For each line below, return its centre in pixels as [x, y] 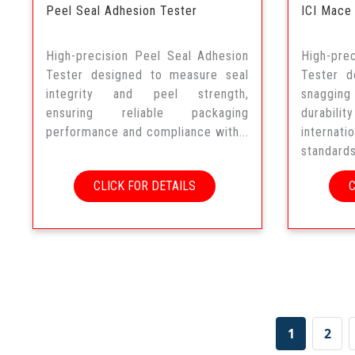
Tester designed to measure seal [148, 74]
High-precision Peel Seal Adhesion [148, 55]
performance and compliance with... [147, 132]
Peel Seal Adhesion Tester [122, 10]
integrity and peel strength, [148, 94]
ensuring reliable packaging [148, 113]
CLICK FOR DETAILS [145, 185]
